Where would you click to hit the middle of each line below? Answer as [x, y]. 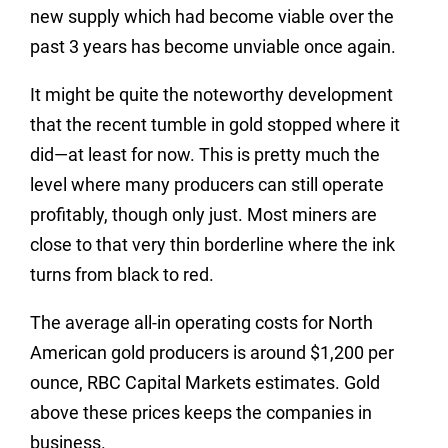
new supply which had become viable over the [212, 16]
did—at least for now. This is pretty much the [205, 154]
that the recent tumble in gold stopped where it [215, 124]
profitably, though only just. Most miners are [203, 214]
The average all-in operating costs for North [201, 322]
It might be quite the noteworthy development [211, 94]
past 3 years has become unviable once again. [213, 46]
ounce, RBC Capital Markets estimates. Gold [205, 382]
